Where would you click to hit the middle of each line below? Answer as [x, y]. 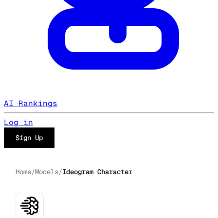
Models [47, 172]
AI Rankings [31, 103]
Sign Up [29, 138]
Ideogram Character [97, 172]
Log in [18, 122]
